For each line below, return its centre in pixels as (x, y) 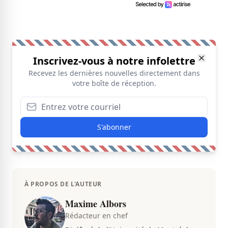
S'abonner (114, 127)
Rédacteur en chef (96, 216)
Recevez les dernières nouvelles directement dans (114, 73)
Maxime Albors (96, 204)
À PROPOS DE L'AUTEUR (63, 184)
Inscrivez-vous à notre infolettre (114, 61)
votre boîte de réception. (114, 83)
